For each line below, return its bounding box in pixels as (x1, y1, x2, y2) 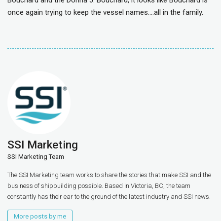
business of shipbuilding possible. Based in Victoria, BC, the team (7, 182, 190, 189)
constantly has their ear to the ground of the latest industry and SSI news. (7, 192, 211, 200)
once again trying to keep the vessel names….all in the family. (7, 8, 203, 17)
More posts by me (14, 212, 66, 220)
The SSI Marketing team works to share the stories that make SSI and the (7, 171, 211, 179)
